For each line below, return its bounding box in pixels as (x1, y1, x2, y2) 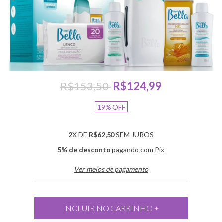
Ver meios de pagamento (73, 165, 148, 174)
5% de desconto (57, 145, 111, 154)
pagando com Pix (111, 145, 165, 154)
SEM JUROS (114, 130, 154, 139)
